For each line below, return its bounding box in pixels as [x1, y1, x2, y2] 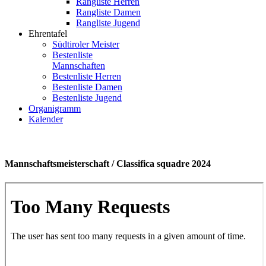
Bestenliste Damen [52, 82, 122, 92]
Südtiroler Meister [52, 39, 119, 49]
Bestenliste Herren [52, 71, 121, 81]
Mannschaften [52, 61, 105, 71]
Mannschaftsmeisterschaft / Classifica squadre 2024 [5, 159, 211, 169]
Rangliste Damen [76, 7, 141, 17]
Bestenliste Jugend [52, 93, 122, 103]
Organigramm [28, 103, 81, 113]
